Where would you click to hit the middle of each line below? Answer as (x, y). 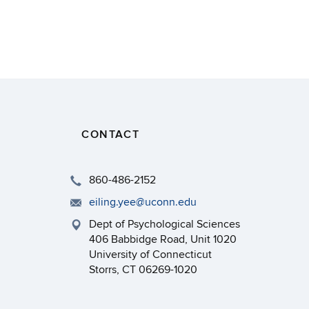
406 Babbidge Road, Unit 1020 (163, 239)
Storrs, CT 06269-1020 (143, 270)
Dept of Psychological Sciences (165, 224)
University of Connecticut (150, 255)
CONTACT (111, 134)
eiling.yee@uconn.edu (143, 202)
